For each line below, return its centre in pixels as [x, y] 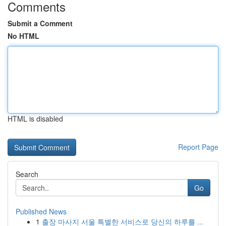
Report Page [198, 147]
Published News [41, 211]
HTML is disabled [35, 119]
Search [27, 174]
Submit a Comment [40, 23]
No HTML [23, 36]
